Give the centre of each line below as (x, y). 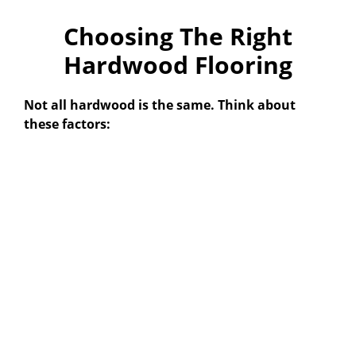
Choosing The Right (178, 37)
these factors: (67, 124)
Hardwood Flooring (178, 65)
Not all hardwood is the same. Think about (160, 105)
